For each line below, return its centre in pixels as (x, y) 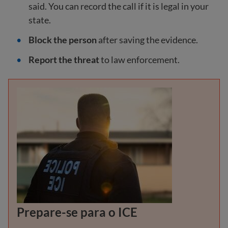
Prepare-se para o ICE (77, 212)
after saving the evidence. (148, 40)
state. (40, 20)
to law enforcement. (139, 60)
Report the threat (64, 60)
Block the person (63, 40)
